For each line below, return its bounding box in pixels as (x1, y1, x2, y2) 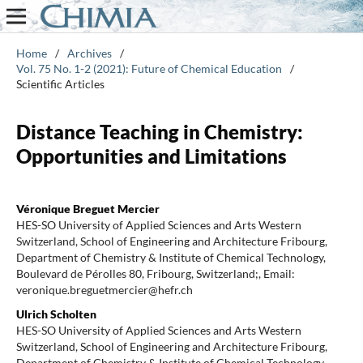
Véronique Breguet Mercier (15, 201, 160, 216)
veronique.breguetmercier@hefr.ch (15, 282, 193, 297)
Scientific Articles (15, 76, 105, 91)
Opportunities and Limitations (15, 143, 287, 168)
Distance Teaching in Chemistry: (15, 119, 303, 143)
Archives (66, 45, 112, 60)
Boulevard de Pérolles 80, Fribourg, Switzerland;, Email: (15, 266, 295, 280)
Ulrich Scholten (15, 306, 96, 321)
